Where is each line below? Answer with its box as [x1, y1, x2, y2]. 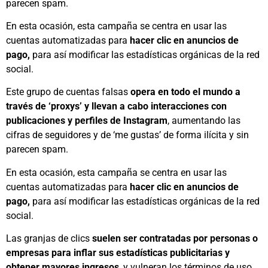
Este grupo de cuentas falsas [6, 86, 128, 98]
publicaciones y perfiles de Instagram [6, 115, 167, 127]
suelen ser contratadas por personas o [92, 233, 258, 245]
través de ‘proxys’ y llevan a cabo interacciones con [6, 100, 227, 112]
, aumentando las [167, 115, 240, 127]
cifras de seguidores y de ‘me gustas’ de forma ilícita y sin [6, 129, 249, 141]
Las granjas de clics [6, 233, 92, 245]
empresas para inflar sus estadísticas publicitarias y [6, 247, 230, 259]
